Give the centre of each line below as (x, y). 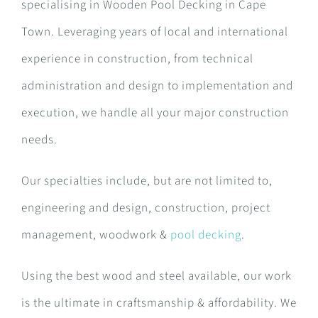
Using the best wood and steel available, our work (156, 276)
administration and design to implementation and (157, 86)
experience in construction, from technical (137, 59)
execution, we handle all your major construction (155, 113)
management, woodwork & (95, 235)
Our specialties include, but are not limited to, (147, 181)
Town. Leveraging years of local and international (154, 32)
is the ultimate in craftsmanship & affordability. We (159, 303)
